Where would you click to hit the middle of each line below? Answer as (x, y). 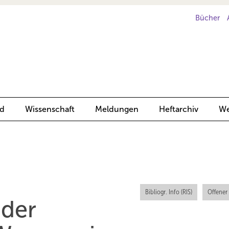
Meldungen (117, 109)
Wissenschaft (50, 109)
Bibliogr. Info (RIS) (168, 192)
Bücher (208, 18)
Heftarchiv (179, 109)
